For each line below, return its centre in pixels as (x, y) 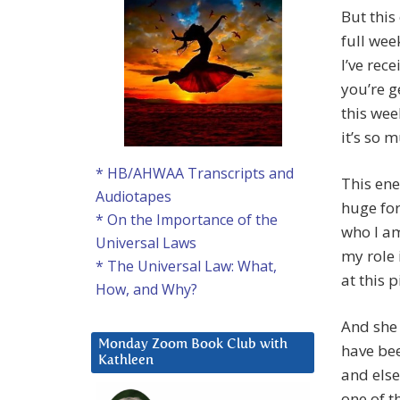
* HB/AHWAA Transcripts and (195, 174)
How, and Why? (146, 290)
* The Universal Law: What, (186, 267)
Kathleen (126, 361)
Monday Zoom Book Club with (193, 345)
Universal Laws (146, 243)
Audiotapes (133, 197)
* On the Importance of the (187, 220)
